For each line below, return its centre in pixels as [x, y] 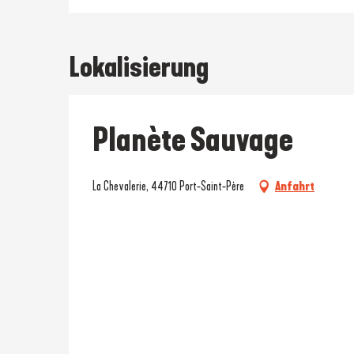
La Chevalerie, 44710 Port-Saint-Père [168, 186]
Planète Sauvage [193, 140]
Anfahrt [295, 186]
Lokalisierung [139, 67]
